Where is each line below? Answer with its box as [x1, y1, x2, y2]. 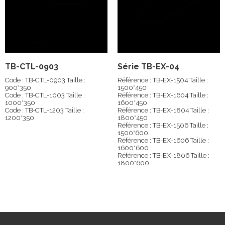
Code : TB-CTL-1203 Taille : [5, 106, 84, 115]
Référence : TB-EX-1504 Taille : [118, 76, 208, 84]
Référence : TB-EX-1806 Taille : [118, 152, 209, 160]
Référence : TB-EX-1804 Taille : [118, 106, 209, 115]
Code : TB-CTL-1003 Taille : [5, 91, 85, 99]
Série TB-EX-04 [118, 62, 179, 72]
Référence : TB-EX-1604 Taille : [118, 91, 208, 99]
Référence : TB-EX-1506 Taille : [118, 122, 208, 130]
